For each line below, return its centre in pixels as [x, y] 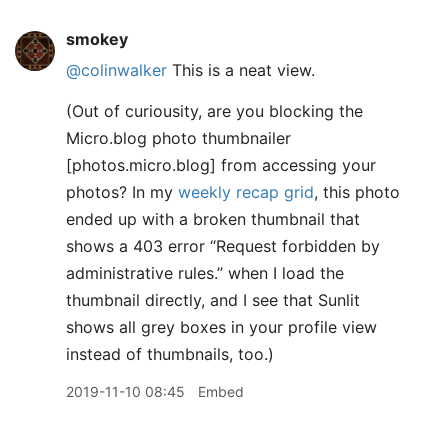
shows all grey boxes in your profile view [221, 327]
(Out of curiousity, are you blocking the [214, 111]
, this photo [357, 192]
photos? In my [122, 192]
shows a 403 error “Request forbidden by [223, 246]
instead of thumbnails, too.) [170, 354]
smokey [97, 39]
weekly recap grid [246, 192]
